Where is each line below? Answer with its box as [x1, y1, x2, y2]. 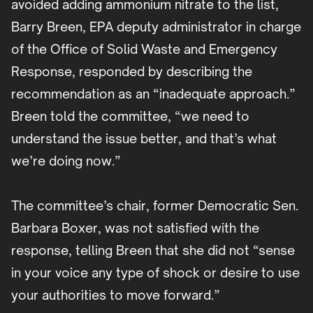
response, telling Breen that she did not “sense [11, 242, 295, 259]
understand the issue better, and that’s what [11, 131, 277, 147]
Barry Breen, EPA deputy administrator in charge [11, 19, 301, 35]
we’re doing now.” [11, 153, 121, 169]
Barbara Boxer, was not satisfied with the [11, 220, 259, 236]
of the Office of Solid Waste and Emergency [11, 41, 277, 57]
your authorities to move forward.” [11, 287, 226, 303]
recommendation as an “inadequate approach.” [11, 86, 296, 102]
